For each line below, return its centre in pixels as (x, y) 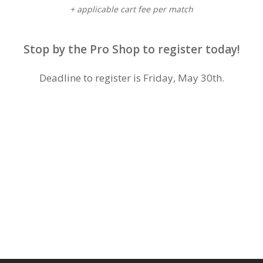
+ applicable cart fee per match (131, 9)
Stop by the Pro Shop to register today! (131, 49)
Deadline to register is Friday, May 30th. (131, 78)
